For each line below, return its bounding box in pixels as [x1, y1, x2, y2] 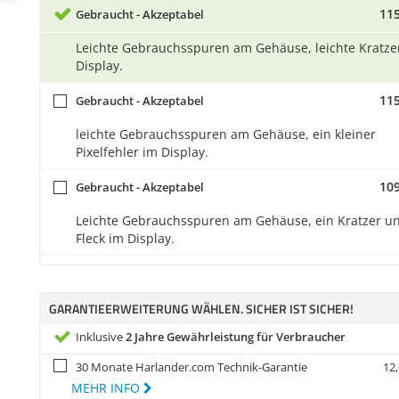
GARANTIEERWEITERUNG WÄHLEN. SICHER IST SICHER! [49, 299, 354, 318]
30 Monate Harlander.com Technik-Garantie [76, 359, 307, 375]
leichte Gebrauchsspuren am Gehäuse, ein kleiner [76, 126, 376, 142]
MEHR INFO [71, 379, 143, 396]
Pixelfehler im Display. [76, 143, 208, 160]
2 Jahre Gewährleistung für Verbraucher [126, 329, 346, 345]
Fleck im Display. [76, 230, 175, 247]
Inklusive [76, 329, 126, 345]
